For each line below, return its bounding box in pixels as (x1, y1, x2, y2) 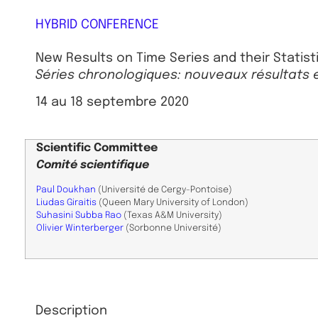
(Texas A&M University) (121, 210, 222, 220)
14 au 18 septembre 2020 (35, 96, 189, 109)
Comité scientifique (36, 158, 149, 171)
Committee (94, 141, 158, 154)
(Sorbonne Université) (124, 223, 221, 233)
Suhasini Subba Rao (36, 210, 121, 220)
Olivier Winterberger (36, 223, 124, 233)
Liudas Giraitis (36, 197, 97, 207)
